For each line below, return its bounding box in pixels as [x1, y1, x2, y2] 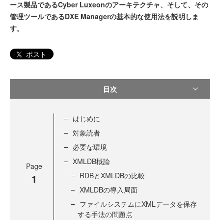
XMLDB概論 [73, 156, 110, 166]
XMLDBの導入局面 [80, 185, 137, 195]
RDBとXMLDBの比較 [80, 170, 145, 181]
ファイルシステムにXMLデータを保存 [80, 199, 197, 209]
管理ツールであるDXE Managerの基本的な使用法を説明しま [10, 11, 199, 21]
